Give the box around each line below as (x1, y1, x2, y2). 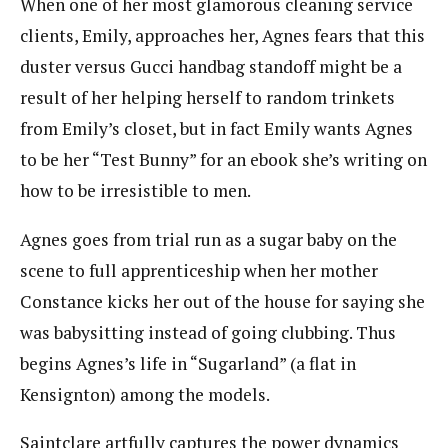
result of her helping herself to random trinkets (20, 86, 395, 110)
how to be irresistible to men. (20, 179, 251, 203)
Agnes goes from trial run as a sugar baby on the (20, 227, 397, 251)
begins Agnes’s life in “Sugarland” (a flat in (20, 351, 356, 375)
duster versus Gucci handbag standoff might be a (20, 55, 402, 79)
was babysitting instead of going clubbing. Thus (20, 320, 396, 344)
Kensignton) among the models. (20, 382, 270, 406)
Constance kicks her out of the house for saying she (20, 289, 425, 313)
